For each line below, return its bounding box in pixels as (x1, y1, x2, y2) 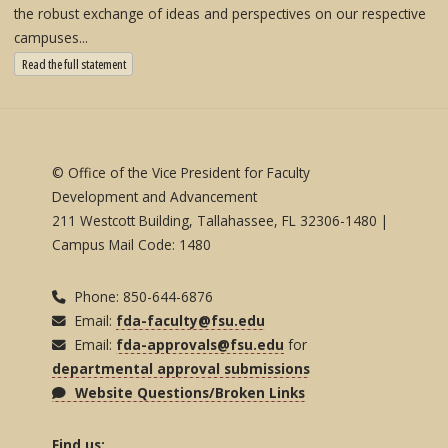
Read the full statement (21, 54, 126, 73)
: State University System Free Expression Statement (124, 53, 356, 72)
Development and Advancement (52, 186, 262, 206)
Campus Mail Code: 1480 (52, 234, 216, 254)
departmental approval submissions (52, 358, 311, 378)
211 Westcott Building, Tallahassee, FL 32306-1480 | (52, 210, 389, 230)
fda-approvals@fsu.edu (116, 334, 285, 354)
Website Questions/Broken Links (71, 382, 306, 402)
